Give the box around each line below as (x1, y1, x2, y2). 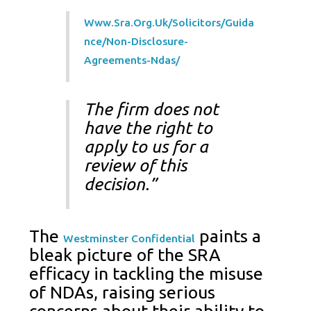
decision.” (84, 174, 157, 194)
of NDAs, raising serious (29, 282, 216, 302)
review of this (84, 155, 187, 176)
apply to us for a (84, 137, 209, 157)
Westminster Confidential (63, 232, 196, 244)
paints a (195, 226, 262, 246)
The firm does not (84, 99, 219, 119)
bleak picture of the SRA (29, 244, 221, 264)
